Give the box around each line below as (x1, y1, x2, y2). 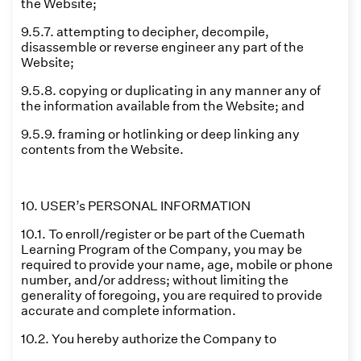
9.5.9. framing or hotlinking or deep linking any (21, 127, 300, 142)
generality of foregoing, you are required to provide (21, 288, 322, 303)
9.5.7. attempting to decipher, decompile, (21, 24, 269, 39)
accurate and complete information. (21, 303, 236, 318)
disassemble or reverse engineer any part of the (21, 39, 304, 55)
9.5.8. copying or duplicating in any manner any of (21, 83, 321, 98)
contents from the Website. (21, 142, 184, 157)
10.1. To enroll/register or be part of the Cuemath (21, 226, 305, 242)
